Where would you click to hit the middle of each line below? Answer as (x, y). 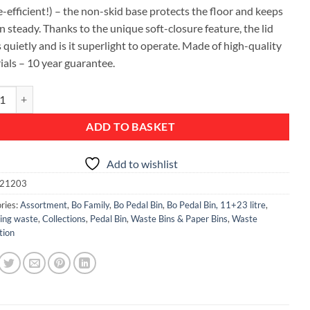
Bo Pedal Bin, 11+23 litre (216, 204)
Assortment (43, 204)
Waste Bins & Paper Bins (179, 218)
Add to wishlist (142, 163)
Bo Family (90, 204)
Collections (64, 218)
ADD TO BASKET (131, 126)
